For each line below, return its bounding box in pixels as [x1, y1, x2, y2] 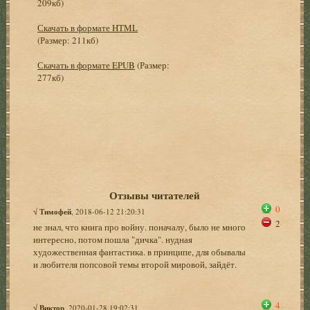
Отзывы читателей [109, 187, 201, 203]
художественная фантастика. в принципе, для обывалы [33, 245, 246, 258]
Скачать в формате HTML [37, 21, 138, 34]
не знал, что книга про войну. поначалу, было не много [33, 220, 246, 233]
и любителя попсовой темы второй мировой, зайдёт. [33, 257, 237, 271]
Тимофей [39, 206, 72, 217]
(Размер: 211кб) [37, 33, 99, 46]
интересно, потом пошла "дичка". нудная [33, 232, 193, 246]
